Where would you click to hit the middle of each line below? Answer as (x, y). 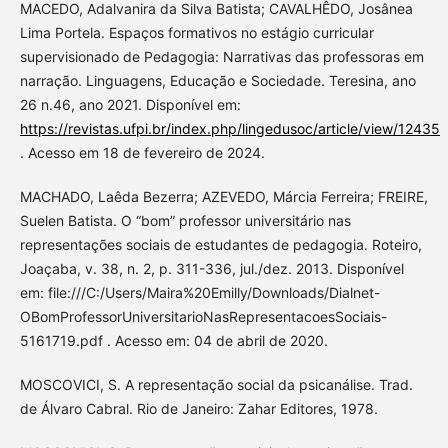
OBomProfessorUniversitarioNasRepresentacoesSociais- (203, 316)
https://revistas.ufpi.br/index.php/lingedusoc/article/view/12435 (229, 128)
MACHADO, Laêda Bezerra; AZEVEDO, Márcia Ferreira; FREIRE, (223, 196)
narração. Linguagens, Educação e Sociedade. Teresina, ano (217, 80)
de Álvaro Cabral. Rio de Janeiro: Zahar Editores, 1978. (198, 408)
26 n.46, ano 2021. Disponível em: (130, 104)
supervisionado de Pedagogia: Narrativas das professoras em (221, 56)
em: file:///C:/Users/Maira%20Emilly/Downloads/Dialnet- (199, 292)
